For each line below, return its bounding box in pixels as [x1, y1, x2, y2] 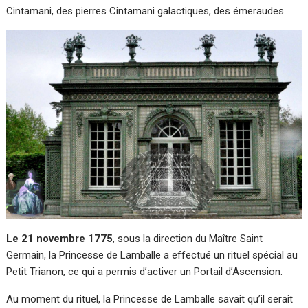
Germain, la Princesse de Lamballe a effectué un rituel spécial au [6, 249, 298, 262]
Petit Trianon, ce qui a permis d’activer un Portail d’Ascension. [6, 265, 283, 278]
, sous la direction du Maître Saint [113, 232, 263, 245]
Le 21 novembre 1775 [6, 232, 113, 245]
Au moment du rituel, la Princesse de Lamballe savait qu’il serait [6, 293, 294, 306]
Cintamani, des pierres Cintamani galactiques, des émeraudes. [6, 4, 287, 17]
